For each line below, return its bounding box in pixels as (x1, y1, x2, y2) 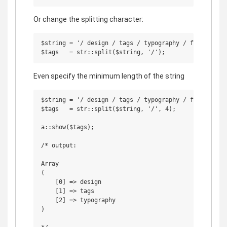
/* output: (41, 141, 77, 149)
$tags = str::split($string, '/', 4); (41, 105, 176, 112)
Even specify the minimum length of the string (33, 71, 184, 80)
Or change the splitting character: (33, 15, 143, 23)
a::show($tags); (41, 123, 94, 131)
